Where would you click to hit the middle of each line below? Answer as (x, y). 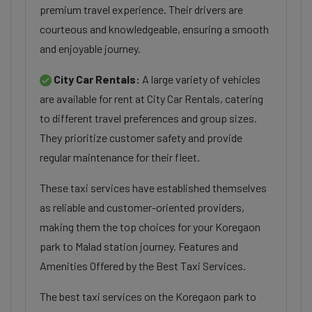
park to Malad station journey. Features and (139, 246)
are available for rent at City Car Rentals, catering (151, 99)
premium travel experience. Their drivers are (141, 9)
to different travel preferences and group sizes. (148, 118)
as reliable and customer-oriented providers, (142, 207)
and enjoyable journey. (90, 48)
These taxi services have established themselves (153, 188)
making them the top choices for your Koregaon (150, 227)
